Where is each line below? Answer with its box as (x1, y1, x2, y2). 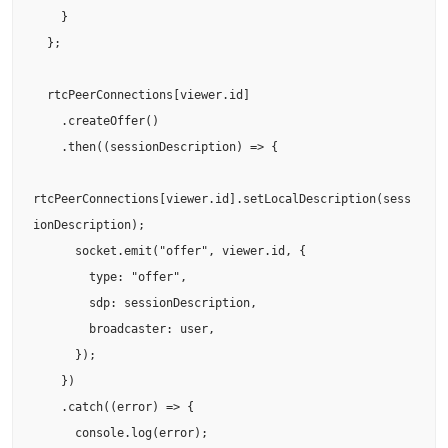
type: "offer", (33, 269, 89, 284)
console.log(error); (33, 425, 75, 440)
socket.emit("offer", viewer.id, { (33, 243, 75, 258)
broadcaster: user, (33, 321, 89, 336)
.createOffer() (33, 113, 61, 128)
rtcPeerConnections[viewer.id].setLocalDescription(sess (33, 191, 411, 206)
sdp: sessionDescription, (33, 295, 89, 310)
